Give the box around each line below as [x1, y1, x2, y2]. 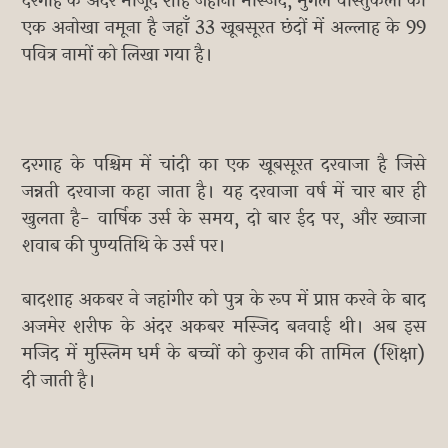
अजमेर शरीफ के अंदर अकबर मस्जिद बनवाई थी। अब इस [22, 312, 426, 341]
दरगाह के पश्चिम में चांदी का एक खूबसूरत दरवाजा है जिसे [22, 150, 426, 179]
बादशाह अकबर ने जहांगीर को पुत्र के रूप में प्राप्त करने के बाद [22, 285, 426, 314]
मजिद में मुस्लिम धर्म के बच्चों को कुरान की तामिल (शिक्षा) [22, 339, 426, 368]
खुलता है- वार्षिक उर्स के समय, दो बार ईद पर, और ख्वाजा [22, 204, 426, 233]
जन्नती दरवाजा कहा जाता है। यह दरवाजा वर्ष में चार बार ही [22, 177, 426, 206]
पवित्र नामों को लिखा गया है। [22, 40, 214, 69]
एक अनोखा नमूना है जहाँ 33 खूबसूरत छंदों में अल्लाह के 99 [22, 13, 426, 42]
